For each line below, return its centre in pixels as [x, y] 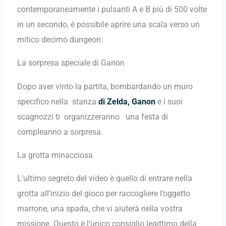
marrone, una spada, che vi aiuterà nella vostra [100, 209]
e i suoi [169, 101]
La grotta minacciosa [55, 155]
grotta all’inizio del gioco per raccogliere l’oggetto [103, 194]
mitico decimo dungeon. [60, 39]
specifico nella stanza [58, 101]
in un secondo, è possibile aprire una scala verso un [108, 24]
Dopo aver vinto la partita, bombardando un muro [105, 86]
